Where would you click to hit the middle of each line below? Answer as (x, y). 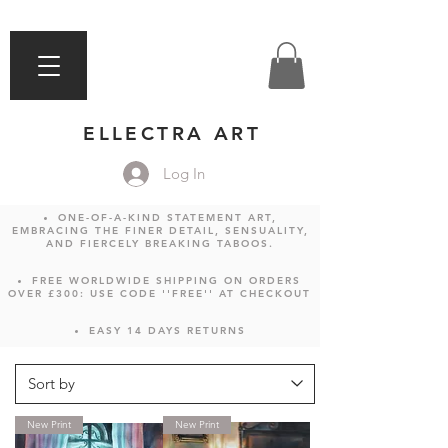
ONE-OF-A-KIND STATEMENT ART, (167, 217)
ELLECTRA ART (172, 133)
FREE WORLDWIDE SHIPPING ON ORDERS (166, 280)
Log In (184, 174)
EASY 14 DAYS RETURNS (167, 330)
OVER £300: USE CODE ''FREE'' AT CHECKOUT (159, 293)
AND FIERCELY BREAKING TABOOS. (160, 243)
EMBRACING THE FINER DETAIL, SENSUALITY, (160, 230)
